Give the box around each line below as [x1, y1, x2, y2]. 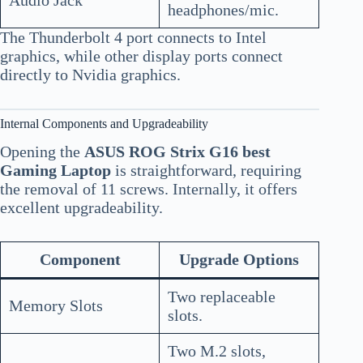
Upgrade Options [179, 250, 299, 269]
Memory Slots [9, 297, 103, 315]
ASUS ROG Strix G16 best [84, 143, 271, 161]
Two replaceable [168, 288, 275, 306]
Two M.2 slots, [168, 342, 266, 361]
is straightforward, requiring [111, 161, 301, 180]
